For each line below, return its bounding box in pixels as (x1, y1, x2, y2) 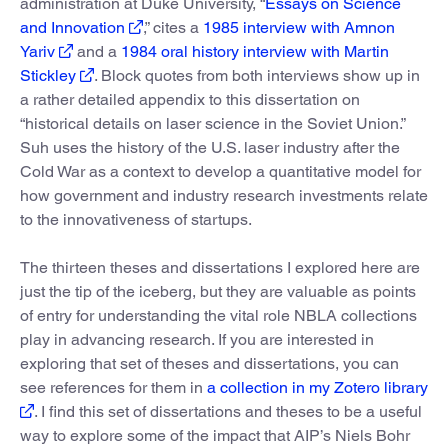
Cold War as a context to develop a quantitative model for (20, 162, 421, 182)
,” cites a (143, 18, 203, 38)
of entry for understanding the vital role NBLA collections (20, 306, 417, 326)
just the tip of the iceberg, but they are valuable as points (20, 282, 416, 302)
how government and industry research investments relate (20, 186, 428, 206)
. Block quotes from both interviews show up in (94, 66, 420, 86)
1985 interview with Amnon (203, 18, 395, 38)
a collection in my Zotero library (207, 378, 428, 398)
